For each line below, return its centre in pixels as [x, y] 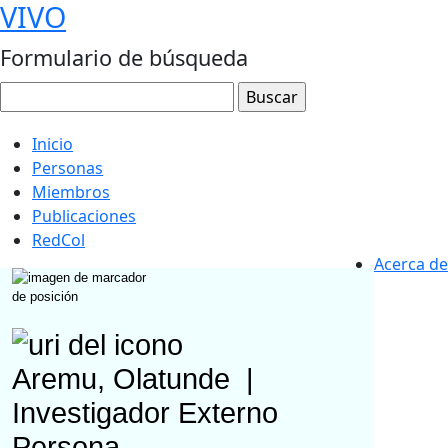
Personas [67, 168]
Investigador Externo [145, 413]
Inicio [52, 144]
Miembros [71, 192]
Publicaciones [84, 216]
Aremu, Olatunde [125, 379]
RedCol [58, 240]
